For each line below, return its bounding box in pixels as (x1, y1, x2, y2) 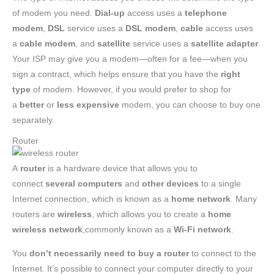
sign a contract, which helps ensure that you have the (12, 70, 221, 80)
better (20, 100, 44, 110)
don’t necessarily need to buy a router (29, 248, 189, 258)
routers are (12, 210, 57, 220)
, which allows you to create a (92, 210, 208, 220)
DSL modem (125, 24, 176, 34)
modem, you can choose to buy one (119, 100, 261, 110)
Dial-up (95, 9, 125, 18)
